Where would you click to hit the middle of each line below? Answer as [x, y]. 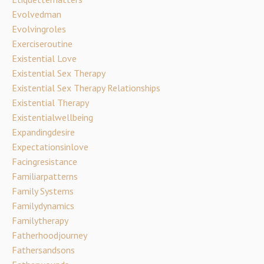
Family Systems [43, 191]
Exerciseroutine [42, 44]
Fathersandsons [43, 250]
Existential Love [44, 58]
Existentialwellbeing [52, 117]
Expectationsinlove [50, 147]
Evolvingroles [39, 29]
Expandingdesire [43, 132]
